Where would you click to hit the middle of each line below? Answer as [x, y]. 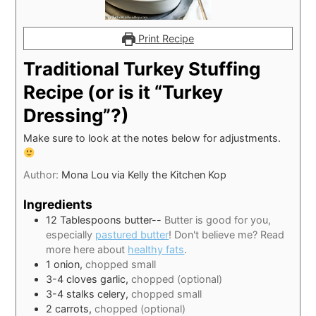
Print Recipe [164, 39]
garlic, [116, 279]
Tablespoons [91, 220]
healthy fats [156, 250]
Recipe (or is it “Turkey [123, 92]
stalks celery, [99, 294]
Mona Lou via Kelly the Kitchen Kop [144, 175]
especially [71, 235]
